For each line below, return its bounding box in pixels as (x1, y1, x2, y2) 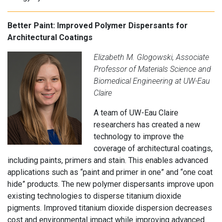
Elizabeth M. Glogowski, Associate (94, 53, 209, 62)
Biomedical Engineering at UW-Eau (94, 76, 210, 86)
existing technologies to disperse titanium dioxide (7, 191, 181, 201)
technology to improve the (94, 132, 184, 142)
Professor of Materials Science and (94, 64, 211, 74)
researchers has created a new (94, 120, 200, 130)
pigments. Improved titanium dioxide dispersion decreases (7, 203, 212, 213)
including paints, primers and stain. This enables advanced (7, 156, 208, 166)
